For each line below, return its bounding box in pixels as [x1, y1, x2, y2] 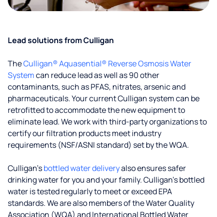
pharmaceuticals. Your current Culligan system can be [8, 93, 200, 104]
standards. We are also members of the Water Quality [8, 198, 194, 208]
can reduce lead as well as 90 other [34, 70, 159, 80]
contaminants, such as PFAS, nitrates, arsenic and [8, 81, 186, 92]
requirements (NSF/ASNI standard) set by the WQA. [8, 139, 189, 150]
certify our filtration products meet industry [8, 128, 161, 139]
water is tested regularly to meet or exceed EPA [8, 186, 172, 197]
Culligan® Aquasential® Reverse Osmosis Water [23, 58, 191, 69]
